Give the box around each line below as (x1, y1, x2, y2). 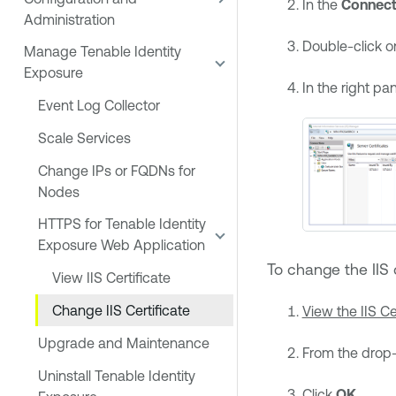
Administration (24, 11, 115, 27)
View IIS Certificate (52, 270, 171, 286)
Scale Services (38, 129, 131, 146)
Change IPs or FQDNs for (38, 162, 195, 179)
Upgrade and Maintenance (38, 334, 209, 351)
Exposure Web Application (38, 237, 205, 254)
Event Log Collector (38, 97, 160, 114)
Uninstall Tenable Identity (38, 367, 195, 384)
